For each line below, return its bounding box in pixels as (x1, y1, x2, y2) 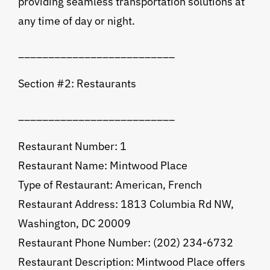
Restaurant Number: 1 (17, 139, 127, 154)
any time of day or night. (17, 14, 135, 28)
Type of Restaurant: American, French (17, 178, 202, 192)
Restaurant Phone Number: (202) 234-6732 (17, 236, 233, 250)
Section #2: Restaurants (17, 77, 136, 91)
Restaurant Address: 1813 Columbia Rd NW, (17, 197, 234, 212)
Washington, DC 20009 (17, 216, 131, 231)
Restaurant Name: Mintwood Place (17, 159, 187, 173)
